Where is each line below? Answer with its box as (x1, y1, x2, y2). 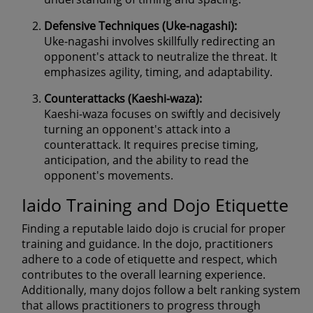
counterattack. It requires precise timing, (44, 136, 259, 152)
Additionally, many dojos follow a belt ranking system (22, 282, 300, 298)
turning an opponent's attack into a (44, 121, 231, 137)
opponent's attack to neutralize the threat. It (44, 48, 277, 64)
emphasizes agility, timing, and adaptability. (44, 64, 272, 80)
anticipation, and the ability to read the (44, 152, 249, 168)
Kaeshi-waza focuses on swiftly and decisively (44, 105, 280, 122)
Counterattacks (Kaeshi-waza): (44, 90, 202, 106)
